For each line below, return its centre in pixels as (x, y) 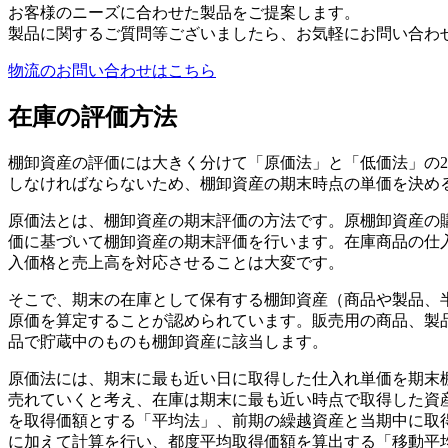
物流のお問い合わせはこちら (112, 70)
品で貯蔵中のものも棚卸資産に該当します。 (168, 342)
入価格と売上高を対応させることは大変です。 (176, 263)
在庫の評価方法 (92, 117)
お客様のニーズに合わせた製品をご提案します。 (184, 12)
